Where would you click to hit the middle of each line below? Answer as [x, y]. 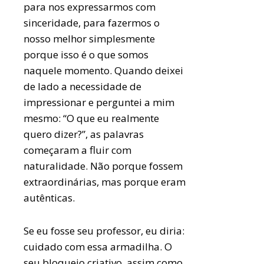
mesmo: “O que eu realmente [92, 118]
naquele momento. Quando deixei [104, 70]
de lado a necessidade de [83, 86]
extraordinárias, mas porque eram [105, 182]
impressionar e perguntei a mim [99, 102]
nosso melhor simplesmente [90, 39]
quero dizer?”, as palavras [84, 134]
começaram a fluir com [78, 150]
